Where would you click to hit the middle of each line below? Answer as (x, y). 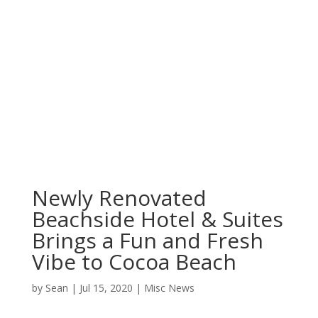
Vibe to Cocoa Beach (134, 262)
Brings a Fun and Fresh (147, 240)
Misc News (169, 288)
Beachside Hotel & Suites (157, 219)
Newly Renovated (119, 198)
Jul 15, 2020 (106, 288)
